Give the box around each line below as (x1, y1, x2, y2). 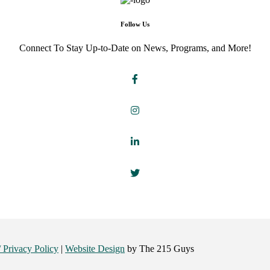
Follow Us (121, 20, 149, 28)
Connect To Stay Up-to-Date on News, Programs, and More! (19, 43, 251, 53)
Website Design (65, 243, 125, 254)
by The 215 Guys (125, 243, 194, 254)
